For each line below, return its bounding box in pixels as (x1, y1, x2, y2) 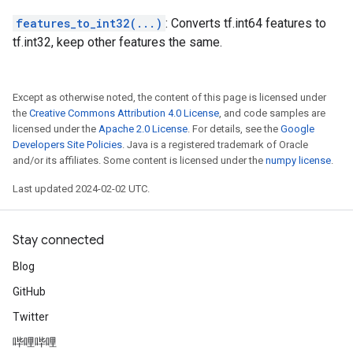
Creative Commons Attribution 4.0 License (29, 107, 219, 119)
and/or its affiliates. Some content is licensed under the (13, 154, 266, 166)
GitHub (13, 285, 46, 298)
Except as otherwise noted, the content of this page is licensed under (13, 91, 326, 103)
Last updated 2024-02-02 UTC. (13, 183, 150, 195)
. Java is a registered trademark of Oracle (122, 139, 308, 150)
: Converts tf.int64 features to (165, 16, 326, 31)
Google (281, 123, 314, 135)
